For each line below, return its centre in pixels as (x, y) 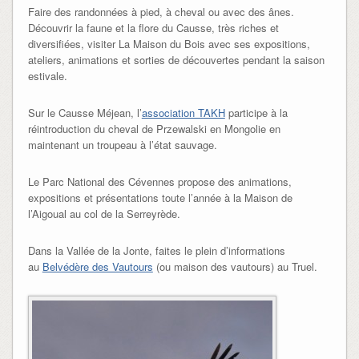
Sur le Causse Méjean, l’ (85, 113)
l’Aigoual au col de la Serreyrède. (104, 214)
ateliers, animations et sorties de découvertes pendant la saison (176, 60)
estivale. (47, 76)
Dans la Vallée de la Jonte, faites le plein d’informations (156, 251)
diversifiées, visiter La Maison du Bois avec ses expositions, (169, 44)
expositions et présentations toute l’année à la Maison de (160, 198)
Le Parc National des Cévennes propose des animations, (159, 182)
